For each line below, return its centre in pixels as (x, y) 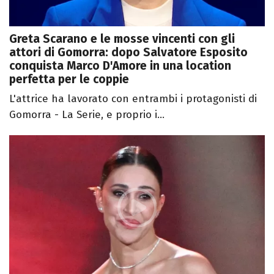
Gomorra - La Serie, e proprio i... (87, 115)
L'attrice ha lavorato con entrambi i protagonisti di (133, 99)
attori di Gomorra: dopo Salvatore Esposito (128, 52)
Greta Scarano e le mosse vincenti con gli (122, 39)
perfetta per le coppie (69, 79)
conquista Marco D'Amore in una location (120, 66)
